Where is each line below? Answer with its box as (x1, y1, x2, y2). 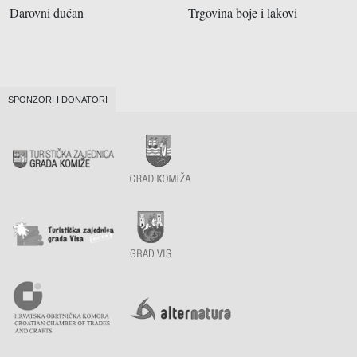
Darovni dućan (10, 4, 84, 21)
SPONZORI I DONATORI (8, 95, 108, 104)
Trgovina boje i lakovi (188, 4, 297, 21)
